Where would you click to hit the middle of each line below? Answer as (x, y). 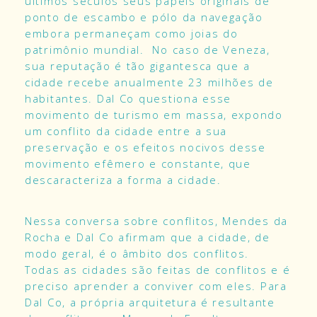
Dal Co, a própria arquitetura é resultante (150, 302)
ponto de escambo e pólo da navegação (144, 17)
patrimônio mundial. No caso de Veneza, (148, 50)
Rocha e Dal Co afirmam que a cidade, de (148, 237)
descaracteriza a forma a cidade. (123, 180)
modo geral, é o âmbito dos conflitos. (139, 253)
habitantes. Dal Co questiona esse (128, 98)
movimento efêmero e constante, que (138, 163)
